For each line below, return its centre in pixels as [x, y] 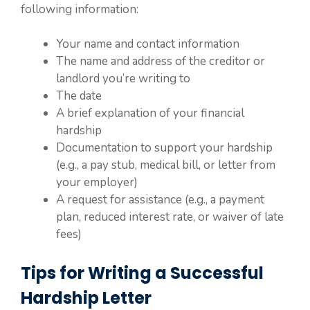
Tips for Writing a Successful [142, 273]
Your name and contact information [148, 44]
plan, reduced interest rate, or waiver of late [170, 217]
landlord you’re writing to [123, 79]
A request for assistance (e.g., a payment [160, 200]
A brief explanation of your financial [150, 113]
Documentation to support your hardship [164, 148]
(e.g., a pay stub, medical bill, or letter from [166, 165]
